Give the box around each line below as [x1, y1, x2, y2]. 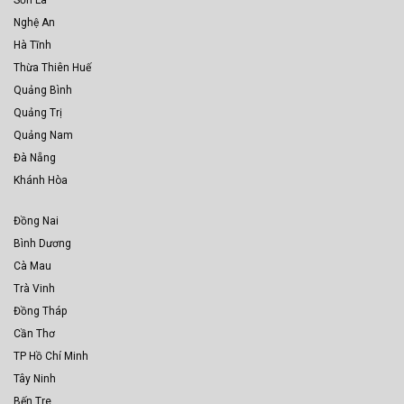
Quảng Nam [14, 128, 73, 142]
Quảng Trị [14, 106, 62, 119]
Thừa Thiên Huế [14, 60, 91, 74]
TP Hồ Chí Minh [14, 350, 88, 363]
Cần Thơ [14, 327, 55, 341]
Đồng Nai [14, 215, 59, 228]
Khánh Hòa [14, 173, 68, 187]
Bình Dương [14, 237, 71, 251]
